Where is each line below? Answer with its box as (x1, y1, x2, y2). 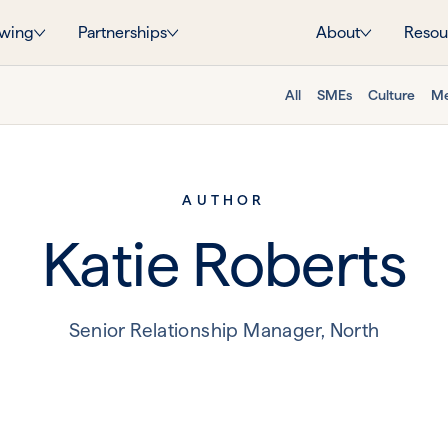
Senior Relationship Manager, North (68, 319, 380, 342)
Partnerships (77, 23, 167, 42)
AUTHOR (182, 192, 266, 208)
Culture (368, 87, 415, 103)
